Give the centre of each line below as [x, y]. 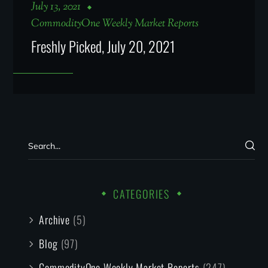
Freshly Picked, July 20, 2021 [103, 46]
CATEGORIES [141, 194]
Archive [55, 219]
